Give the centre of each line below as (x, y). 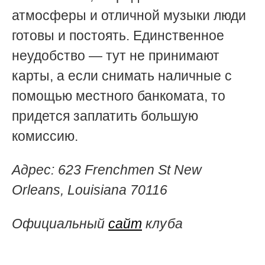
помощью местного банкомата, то (119, 96)
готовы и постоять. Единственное (118, 36)
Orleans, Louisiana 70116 (90, 190)
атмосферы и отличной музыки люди (129, 16)
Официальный (60, 224)
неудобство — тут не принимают (116, 56)
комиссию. (45, 136)
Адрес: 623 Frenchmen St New (107, 170)
